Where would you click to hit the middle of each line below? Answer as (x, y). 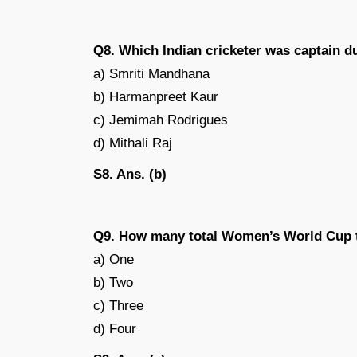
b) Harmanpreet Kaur (156, 96)
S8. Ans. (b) (130, 174)
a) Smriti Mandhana (151, 73)
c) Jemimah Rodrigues (161, 120)
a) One (114, 259)
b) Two (113, 282)
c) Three (118, 305)
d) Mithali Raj (133, 143)
